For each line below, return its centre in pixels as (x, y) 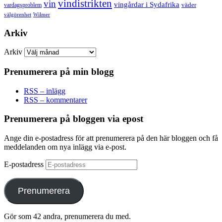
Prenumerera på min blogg (59, 72)
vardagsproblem (23, 5)
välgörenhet (18, 14)
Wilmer (42, 14)
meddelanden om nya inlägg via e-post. (65, 147)
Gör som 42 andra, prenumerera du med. (67, 217)
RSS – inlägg (45, 91)
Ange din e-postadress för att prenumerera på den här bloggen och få (111, 138)
